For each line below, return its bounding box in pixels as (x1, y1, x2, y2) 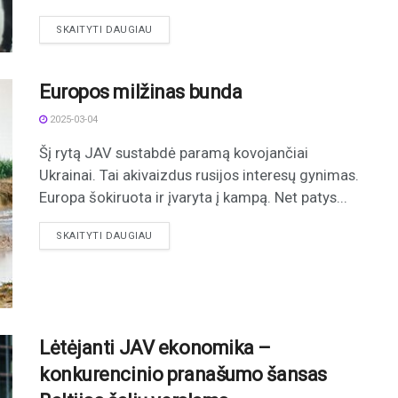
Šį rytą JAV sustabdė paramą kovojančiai (39, 144, 308, 163)
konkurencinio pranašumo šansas (39, 362, 327, 386)
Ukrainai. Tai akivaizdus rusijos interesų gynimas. (39, 166, 359, 185)
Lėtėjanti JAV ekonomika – (39, 336, 271, 359)
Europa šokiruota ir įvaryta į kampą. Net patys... (39, 188, 347, 207)
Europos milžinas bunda (39, 81, 243, 104)
